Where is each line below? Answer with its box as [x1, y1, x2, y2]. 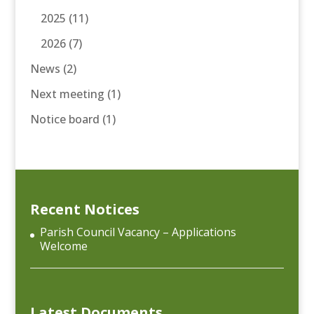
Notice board [29, 111, 100, 128]
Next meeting [29, 86, 104, 102]
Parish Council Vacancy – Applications [39, 224, 236, 240]
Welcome [39, 238, 88, 254]
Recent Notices [29, 199, 139, 219]
